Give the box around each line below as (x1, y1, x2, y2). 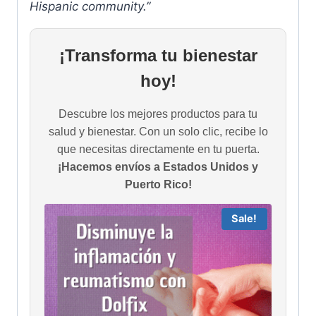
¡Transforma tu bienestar (59, 45, 257, 65)
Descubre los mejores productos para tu (59, 107, 257, 120)
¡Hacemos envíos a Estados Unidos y (58, 160, 258, 173)
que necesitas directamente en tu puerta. (56, 142, 260, 155)
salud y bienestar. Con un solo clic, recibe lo (48, 125, 268, 138)
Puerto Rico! (124, 178, 192, 190)
